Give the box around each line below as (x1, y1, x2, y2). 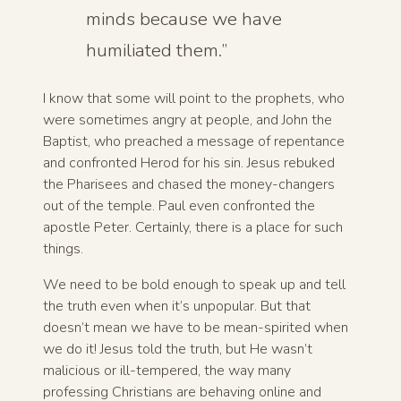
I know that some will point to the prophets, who (43, 89, 345, 109)
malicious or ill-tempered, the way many (43, 361, 291, 381)
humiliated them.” (86, 38, 227, 64)
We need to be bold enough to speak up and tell (43, 275, 346, 295)
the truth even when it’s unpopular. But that (43, 296, 311, 317)
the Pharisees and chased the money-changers (43, 175, 335, 195)
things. (43, 239, 83, 260)
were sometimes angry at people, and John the (43, 110, 332, 131)
